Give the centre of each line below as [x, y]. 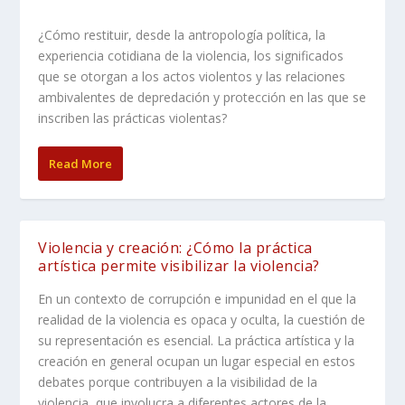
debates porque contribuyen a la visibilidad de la [178, 381]
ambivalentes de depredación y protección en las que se [202, 97]
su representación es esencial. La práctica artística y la [197, 340]
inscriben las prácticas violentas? [133, 118]
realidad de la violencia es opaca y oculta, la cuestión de [202, 319]
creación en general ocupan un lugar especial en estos [197, 361]
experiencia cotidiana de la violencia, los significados [191, 55]
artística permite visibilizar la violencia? [179, 265]
